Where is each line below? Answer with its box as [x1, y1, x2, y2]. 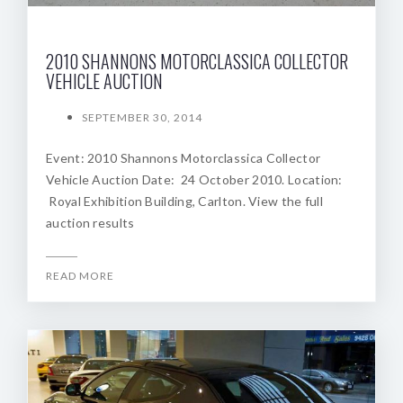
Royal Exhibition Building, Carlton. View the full [46, 193, 323, 210]
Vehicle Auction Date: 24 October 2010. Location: [46, 172, 343, 188]
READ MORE [46, 269, 114, 283]
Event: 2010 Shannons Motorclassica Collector [46, 150, 321, 166]
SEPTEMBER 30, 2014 [82, 111, 202, 125]
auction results [46, 215, 135, 231]
